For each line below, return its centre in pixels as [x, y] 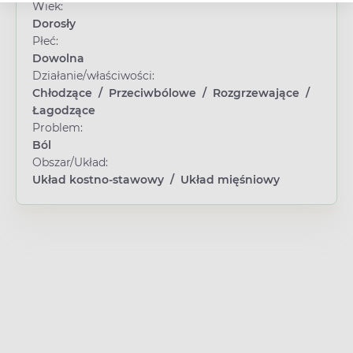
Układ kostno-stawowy [98, 179]
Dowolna [58, 58]
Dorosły [54, 23]
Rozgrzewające [256, 93]
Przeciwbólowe [152, 93]
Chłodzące [62, 93]
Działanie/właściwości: [93, 75]
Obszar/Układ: [70, 162]
